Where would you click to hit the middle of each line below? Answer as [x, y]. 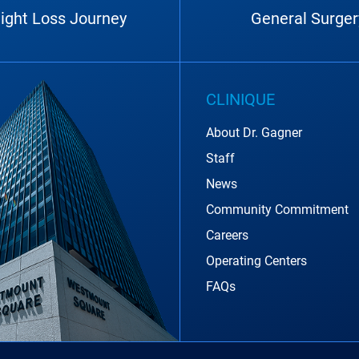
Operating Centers [256, 261]
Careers [227, 235]
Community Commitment [277, 210]
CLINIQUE [240, 99]
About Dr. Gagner [254, 133]
